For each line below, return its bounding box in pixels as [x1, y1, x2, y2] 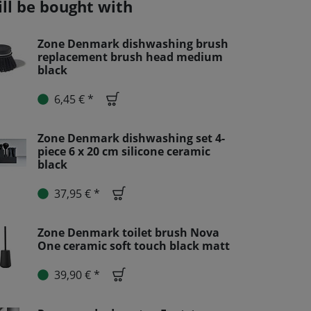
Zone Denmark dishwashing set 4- [37, 131, 225, 146]
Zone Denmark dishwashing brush [37, 36, 228, 51]
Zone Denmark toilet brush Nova [37, 225, 219, 240]
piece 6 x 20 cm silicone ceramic [37, 144, 210, 159]
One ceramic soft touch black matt [37, 238, 230, 253]
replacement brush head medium [37, 49, 223, 65]
